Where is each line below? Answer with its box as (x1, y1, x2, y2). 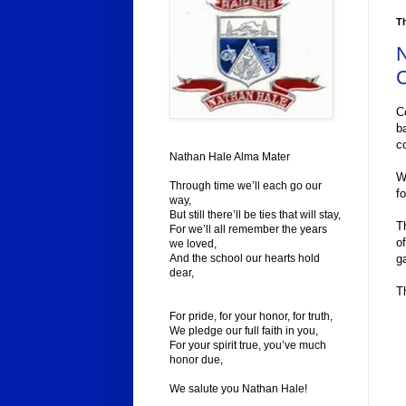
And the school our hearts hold (169, 252, 320, 266)
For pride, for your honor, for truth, (169, 310, 333, 324)
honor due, (169, 353, 223, 367)
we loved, (169, 237, 217, 251)
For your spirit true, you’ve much (169, 339, 326, 353)
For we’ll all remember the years (169, 223, 327, 237)
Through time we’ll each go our (169, 179, 322, 193)
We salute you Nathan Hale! (169, 382, 307, 396)
